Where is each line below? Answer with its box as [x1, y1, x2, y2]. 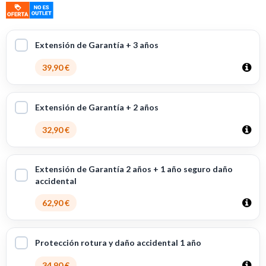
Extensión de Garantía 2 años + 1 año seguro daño [35, 164, 233, 175]
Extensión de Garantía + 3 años [35, 40, 159, 50]
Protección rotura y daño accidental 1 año [35, 237, 201, 248]
